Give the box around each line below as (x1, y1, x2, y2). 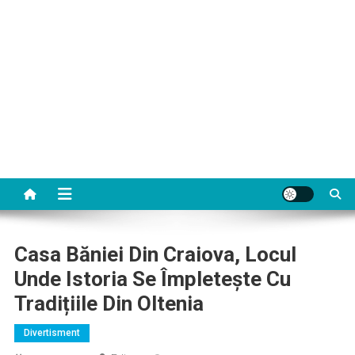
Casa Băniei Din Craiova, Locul (13, 242, 296, 266)
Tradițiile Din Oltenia (13, 292, 204, 315)
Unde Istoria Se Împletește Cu (13, 267, 291, 291)
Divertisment (23, 327, 80, 338)
